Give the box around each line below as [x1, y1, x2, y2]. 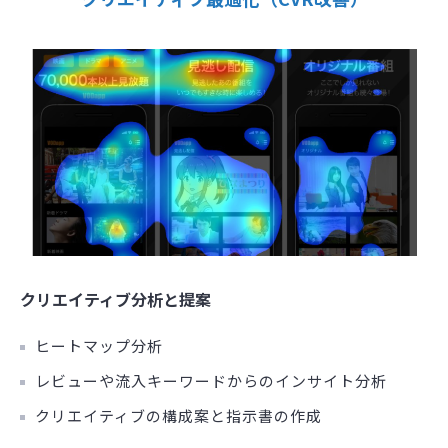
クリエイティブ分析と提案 [20, 286, 211, 311]
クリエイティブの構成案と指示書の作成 [35, 404, 322, 426]
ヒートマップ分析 [35, 334, 163, 356]
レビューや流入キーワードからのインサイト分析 [35, 369, 387, 391]
